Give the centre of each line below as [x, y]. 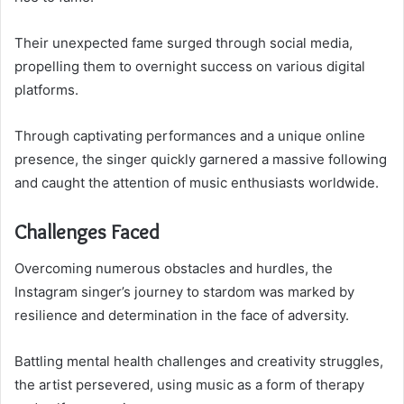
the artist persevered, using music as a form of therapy [189, 384]
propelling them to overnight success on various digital [190, 67]
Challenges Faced [87, 232]
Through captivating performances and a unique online [190, 136]
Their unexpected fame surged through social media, [184, 43]
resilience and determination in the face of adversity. [182, 315]
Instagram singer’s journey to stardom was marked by [184, 291]
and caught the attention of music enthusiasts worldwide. [197, 183]
